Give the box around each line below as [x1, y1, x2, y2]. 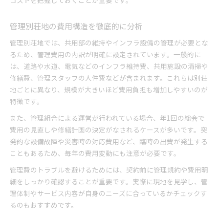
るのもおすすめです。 [10, 200, 78, 210]
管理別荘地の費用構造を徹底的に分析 [10, 21, 143, 32]
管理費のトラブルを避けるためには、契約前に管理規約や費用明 [10, 165, 208, 175]
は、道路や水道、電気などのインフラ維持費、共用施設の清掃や [10, 61, 208, 71]
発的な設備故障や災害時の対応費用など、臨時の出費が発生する [10, 136, 208, 146]
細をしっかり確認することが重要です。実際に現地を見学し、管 [10, 176, 208, 186]
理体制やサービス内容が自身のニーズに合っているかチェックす [10, 188, 207, 198]
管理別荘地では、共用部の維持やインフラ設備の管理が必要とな [10, 38, 208, 47]
